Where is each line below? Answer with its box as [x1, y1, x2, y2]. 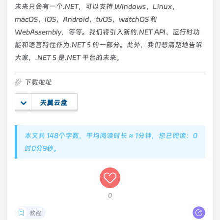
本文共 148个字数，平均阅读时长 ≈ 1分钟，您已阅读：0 [25, 132, 197, 139]
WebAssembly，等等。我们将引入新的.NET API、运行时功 [15, 28, 200, 36]
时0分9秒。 [25, 144, 60, 152]
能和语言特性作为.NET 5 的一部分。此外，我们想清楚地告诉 [15, 41, 202, 49]
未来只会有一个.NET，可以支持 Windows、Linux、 [15, 2, 179, 10]
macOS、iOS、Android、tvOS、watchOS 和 [15, 15, 157, 23]
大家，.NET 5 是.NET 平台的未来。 [15, 54, 123, 61]
